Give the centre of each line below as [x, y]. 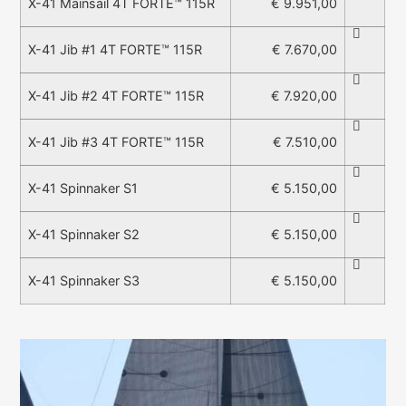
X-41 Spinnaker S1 [83, 188]
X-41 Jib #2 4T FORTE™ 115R [116, 96]
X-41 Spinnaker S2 [84, 235]
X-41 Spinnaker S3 [84, 281]
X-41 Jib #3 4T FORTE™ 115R [116, 142]
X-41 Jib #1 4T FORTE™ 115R [116, 50]
